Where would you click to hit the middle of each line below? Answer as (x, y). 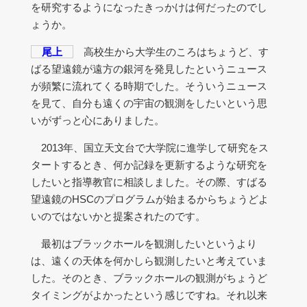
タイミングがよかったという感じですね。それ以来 (149, 295)
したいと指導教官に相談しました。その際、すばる (149, 182)
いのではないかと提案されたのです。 (118, 216)
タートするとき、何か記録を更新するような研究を (149, 165)
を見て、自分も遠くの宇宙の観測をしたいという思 (149, 103)
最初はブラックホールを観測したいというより (144, 244)
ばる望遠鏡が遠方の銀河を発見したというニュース (149, 69)
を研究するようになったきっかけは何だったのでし (149, 7)
